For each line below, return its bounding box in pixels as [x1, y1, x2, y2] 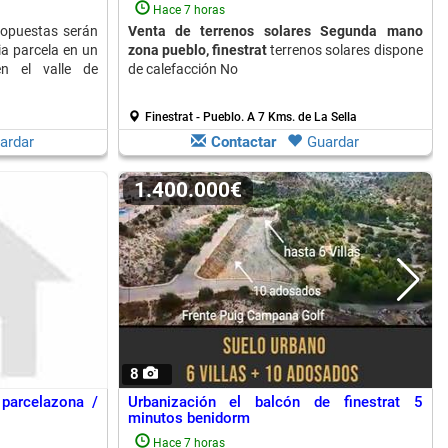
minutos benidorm [127, 409, 250, 427]
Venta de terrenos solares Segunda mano [127, 23, 423, 39]
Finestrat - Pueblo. [144, 110, 247, 124]
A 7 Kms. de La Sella [246, 110, 357, 124]
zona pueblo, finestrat [127, 42, 267, 58]
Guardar [307, 133, 359, 151]
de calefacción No [127, 61, 238, 77]
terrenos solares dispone [266, 42, 423, 58]
